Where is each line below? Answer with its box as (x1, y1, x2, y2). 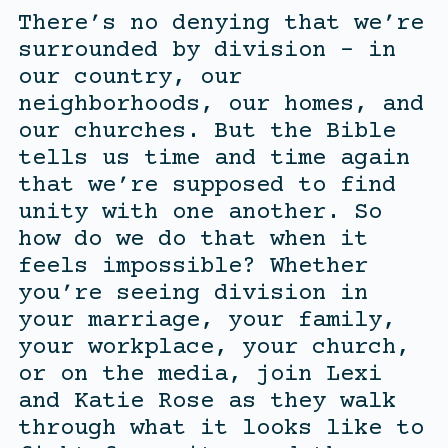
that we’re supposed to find (17, 171, 396, 199)
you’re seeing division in (17, 279, 368, 307)
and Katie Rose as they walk (17, 387, 396, 415)
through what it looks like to (17, 414, 424, 442)
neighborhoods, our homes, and (17, 90, 424, 118)
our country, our (17, 63, 242, 91)
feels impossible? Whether (17, 252, 368, 280)
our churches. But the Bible (17, 117, 396, 145)
